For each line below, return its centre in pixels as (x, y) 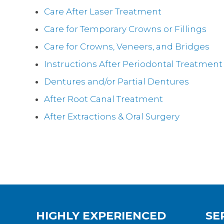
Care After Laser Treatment (103, 11)
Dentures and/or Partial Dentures (116, 81)
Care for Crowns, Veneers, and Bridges (127, 46)
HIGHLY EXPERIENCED (101, 216)
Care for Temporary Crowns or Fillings (125, 29)
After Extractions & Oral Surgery (112, 116)
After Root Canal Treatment (103, 99)
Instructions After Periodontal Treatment (133, 64)
